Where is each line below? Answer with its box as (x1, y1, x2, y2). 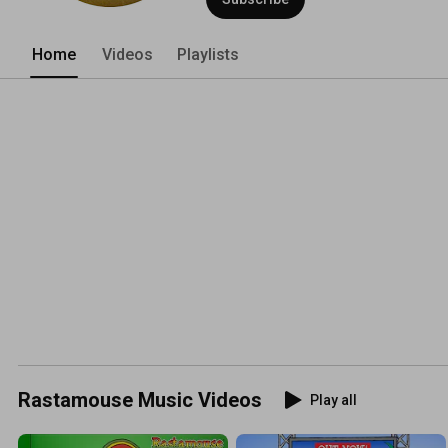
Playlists (177, 44, 239, 64)
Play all (310, 391, 357, 408)
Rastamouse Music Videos (18, 387, 262, 412)
